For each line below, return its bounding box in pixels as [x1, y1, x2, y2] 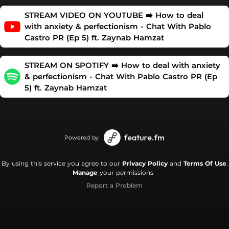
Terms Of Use [183, 159, 226, 167]
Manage [73, 169, 98, 176]
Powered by [64, 134, 99, 141]
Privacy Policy [122, 159, 168, 167]
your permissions [98, 169, 153, 176]
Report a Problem [86, 181, 143, 189]
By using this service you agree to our [1, 159, 122, 167]
